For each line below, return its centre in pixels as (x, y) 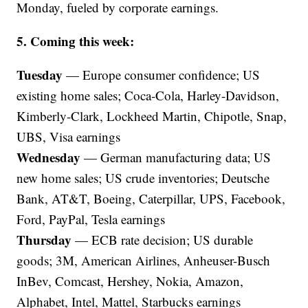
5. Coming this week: (76, 41)
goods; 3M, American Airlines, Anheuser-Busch (144, 260)
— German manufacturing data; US (176, 157)
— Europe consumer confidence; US (162, 75)
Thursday (44, 240)
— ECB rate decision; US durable (163, 240)
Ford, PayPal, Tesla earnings (91, 219)
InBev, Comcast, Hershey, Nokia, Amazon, (130, 281)
